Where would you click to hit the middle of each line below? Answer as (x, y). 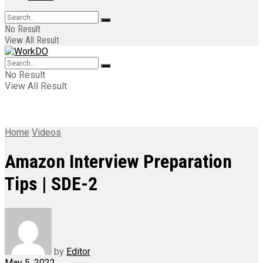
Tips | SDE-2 (51, 184)
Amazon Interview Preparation (118, 162)
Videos (46, 132)
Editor (78, 251)
